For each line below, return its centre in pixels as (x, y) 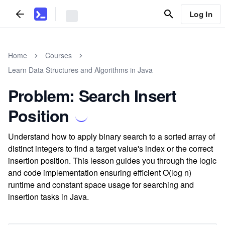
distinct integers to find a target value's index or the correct (110, 148)
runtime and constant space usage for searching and (101, 185)
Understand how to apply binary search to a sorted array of (111, 136)
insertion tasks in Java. (48, 197)
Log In (201, 14)
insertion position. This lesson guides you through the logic (112, 160)
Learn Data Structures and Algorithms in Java (80, 70)
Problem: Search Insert (92, 95)
